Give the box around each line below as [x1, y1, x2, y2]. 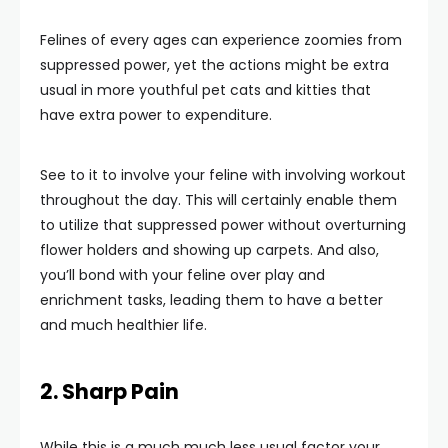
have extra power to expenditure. [40, 104, 272, 125]
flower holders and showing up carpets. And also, [40, 239, 379, 260]
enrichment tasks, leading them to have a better [40, 289, 383, 310]
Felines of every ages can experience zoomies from [40, 29, 402, 50]
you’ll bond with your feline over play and [40, 264, 325, 285]
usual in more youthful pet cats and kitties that [40, 79, 371, 100]
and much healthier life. [40, 314, 207, 335]
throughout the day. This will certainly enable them [40, 189, 397, 210]
